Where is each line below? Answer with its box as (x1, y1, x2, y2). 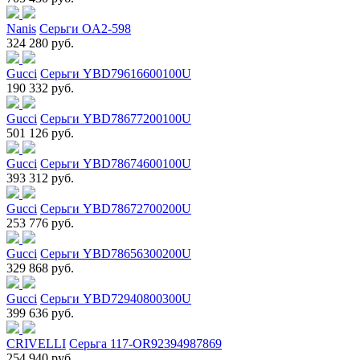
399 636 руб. (6, 305, 74, 320)
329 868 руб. (6, 260, 74, 275)
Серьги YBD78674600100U (40, 156, 191, 170)
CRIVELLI (6, 336, 66, 350)
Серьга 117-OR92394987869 (69, 336, 222, 350)
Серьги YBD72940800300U (40, 291, 191, 305)
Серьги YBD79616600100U (40, 66, 191, 80)
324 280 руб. (6, 35, 74, 50)
